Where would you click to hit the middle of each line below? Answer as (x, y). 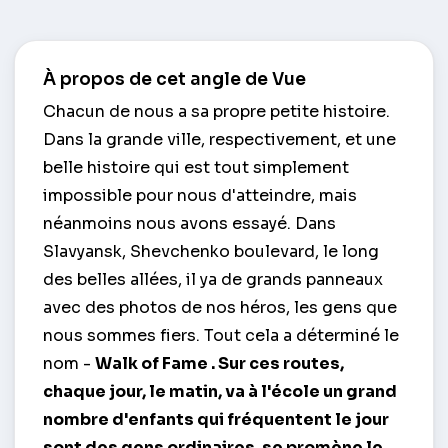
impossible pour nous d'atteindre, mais (200, 196)
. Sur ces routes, (277, 364)
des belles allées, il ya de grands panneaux (213, 280)
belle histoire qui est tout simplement (196, 168)
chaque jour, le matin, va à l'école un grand (220, 392)
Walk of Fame (153, 364)
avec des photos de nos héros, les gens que (220, 308)
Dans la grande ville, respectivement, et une (219, 140)
